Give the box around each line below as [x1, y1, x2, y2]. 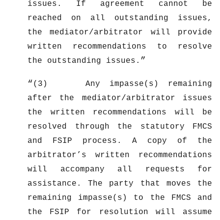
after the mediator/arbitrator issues [27, 93, 212, 103]
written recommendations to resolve [27, 42, 212, 51]
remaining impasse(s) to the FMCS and [27, 193, 212, 202]
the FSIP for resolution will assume [27, 207, 212, 217]
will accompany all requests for [27, 165, 212, 174]
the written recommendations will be [27, 108, 212, 117]
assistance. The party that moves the [27, 179, 212, 188]
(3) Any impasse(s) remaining [33, 79, 212, 88]
